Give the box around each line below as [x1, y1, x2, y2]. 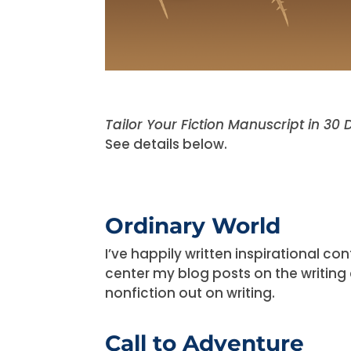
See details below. [105, 134, 228, 154]
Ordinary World [105, 212, 288, 239]
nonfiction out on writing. [105, 283, 276, 302]
